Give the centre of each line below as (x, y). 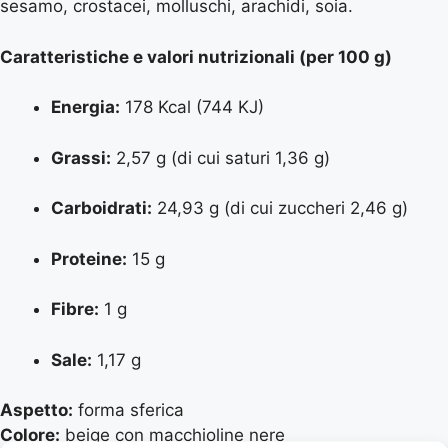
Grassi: (81, 157)
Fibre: (75, 309)
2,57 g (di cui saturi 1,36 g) (220, 157)
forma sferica (128, 410)
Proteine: (89, 258)
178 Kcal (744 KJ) (192, 107)
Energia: (85, 107)
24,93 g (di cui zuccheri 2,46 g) (280, 208)
